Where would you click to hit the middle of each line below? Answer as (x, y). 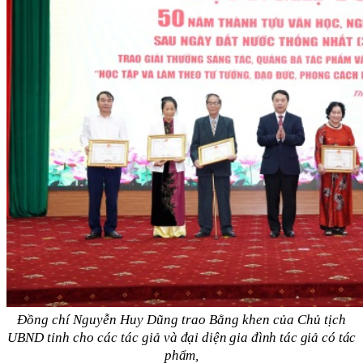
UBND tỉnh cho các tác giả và (92, 338)
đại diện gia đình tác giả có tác (267, 338)
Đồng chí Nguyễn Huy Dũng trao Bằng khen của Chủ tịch (181, 320)
